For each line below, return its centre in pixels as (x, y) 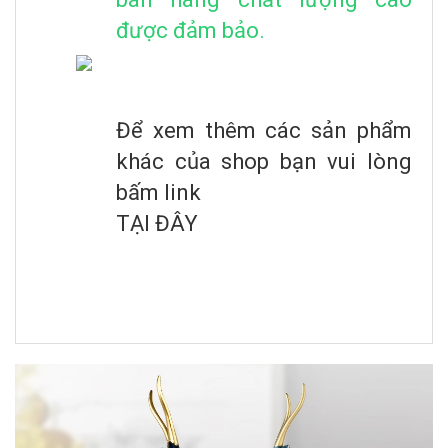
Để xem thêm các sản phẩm (264, 130)
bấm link (161, 192)
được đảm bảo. (190, 30)
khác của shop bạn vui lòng (264, 161)
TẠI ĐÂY (157, 223)
